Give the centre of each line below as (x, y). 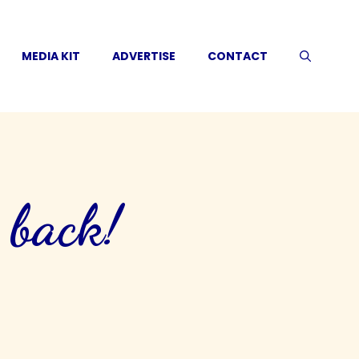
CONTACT (238, 56)
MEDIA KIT (51, 56)
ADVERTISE (144, 56)
